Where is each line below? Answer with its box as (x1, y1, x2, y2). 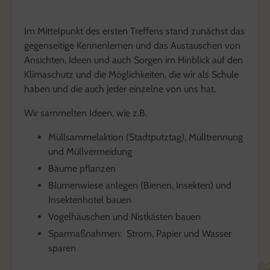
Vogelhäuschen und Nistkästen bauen (48, 211, 201, 223)
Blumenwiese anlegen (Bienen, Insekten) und (48, 180, 231, 192)
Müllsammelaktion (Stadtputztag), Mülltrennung (48, 131, 243, 143)
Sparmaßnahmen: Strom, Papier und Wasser (48, 228, 231, 240)
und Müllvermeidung (48, 146, 132, 158)
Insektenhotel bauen (48, 194, 131, 206)
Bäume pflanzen (48, 163, 116, 175)
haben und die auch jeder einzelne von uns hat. (24, 83, 216, 95)
